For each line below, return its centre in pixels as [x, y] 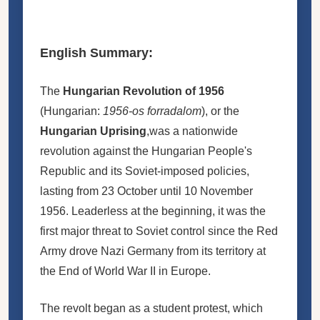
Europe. [189, 271]
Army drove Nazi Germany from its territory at [153, 251]
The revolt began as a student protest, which [151, 308]
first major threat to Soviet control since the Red [159, 231]
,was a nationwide [192, 131]
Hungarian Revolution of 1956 [144, 91]
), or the [220, 111]
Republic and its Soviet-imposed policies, [145, 171]
